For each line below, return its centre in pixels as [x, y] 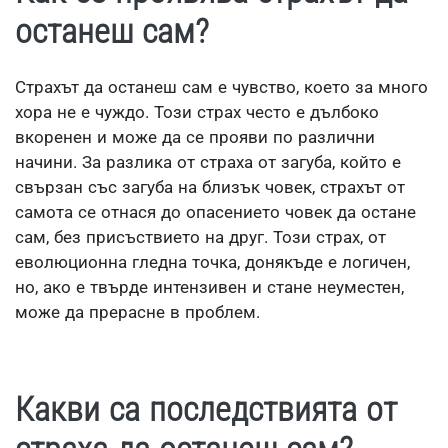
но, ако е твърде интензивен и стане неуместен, [209, 287]
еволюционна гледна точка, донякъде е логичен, [212, 262]
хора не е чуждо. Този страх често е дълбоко [197, 112]
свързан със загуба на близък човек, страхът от [210, 187]
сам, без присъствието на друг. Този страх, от [200, 237]
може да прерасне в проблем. [137, 312]
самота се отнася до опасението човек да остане [215, 212]
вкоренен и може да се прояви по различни [195, 137]
